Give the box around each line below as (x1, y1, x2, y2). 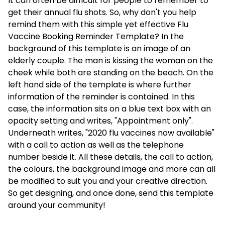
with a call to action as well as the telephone (8, 139, 184, 151)
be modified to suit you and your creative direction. (8, 175, 207, 187)
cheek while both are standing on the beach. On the (8, 67, 213, 78)
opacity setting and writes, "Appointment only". (8, 115, 193, 127)
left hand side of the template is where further (8, 79, 191, 90)
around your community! (8, 199, 105, 211)
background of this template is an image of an (8, 43, 190, 54)
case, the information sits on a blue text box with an (8, 103, 211, 115)
